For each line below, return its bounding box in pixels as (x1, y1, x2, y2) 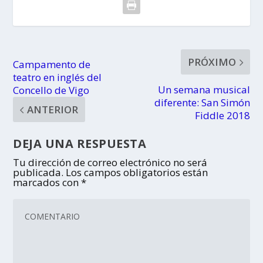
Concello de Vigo (13, 83, 90, 97)
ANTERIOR (27, 103, 79, 117)
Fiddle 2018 (194, 109, 250, 123)
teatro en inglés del (13, 70, 102, 85)
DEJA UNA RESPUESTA (13, 136, 147, 152)
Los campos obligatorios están (66, 166, 208, 180)
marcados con (13, 176, 82, 190)
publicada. (13, 166, 64, 180)
